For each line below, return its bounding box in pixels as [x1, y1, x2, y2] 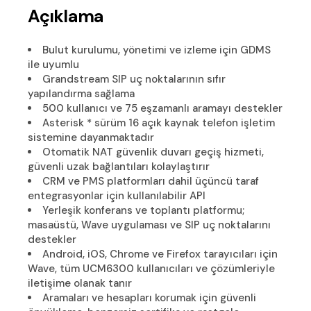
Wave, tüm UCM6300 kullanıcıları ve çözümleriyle [28, 261, 276, 276]
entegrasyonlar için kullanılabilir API [28, 188, 206, 203]
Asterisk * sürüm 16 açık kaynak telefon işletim [42, 115, 276, 130]
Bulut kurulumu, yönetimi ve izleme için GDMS [42, 42, 271, 57]
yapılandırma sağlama [28, 86, 135, 101]
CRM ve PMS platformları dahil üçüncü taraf [42, 174, 260, 188]
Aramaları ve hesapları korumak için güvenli [42, 290, 257, 305]
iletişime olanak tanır [28, 276, 133, 290]
